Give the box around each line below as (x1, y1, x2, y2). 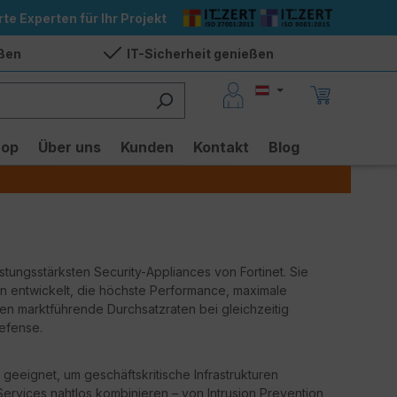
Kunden (121, 138, 174, 156)
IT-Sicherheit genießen (126, 45, 274, 61)
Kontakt (193, 138, 249, 156)
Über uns (38, 138, 101, 156)
